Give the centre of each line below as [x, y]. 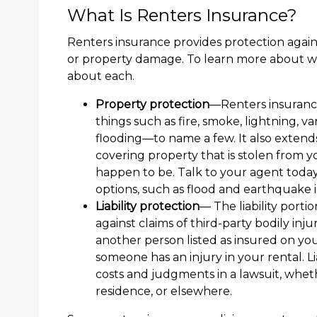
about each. [101, 76]
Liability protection [148, 207]
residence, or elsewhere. [164, 292]
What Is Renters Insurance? [182, 16]
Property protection [152, 105]
